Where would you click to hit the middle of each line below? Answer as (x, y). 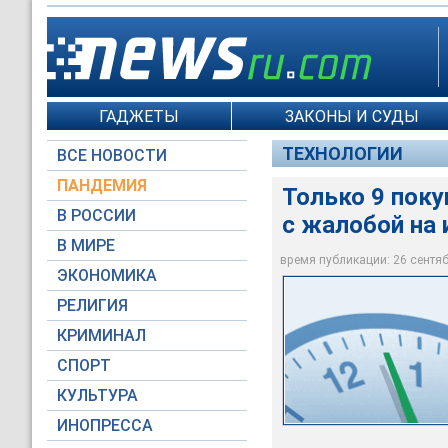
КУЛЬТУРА (97, 395)
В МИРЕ (86, 245)
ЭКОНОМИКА (107, 275)
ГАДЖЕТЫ (139, 116)
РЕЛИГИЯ (92, 305)
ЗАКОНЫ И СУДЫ (351, 116)
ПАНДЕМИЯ (102, 185)
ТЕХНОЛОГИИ (342, 153)
